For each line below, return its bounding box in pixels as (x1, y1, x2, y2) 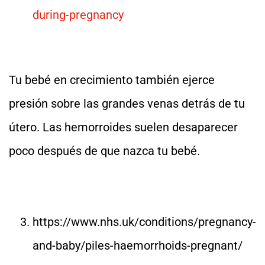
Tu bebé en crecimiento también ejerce (9, 73, 215, 87)
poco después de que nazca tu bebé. (9, 144, 200, 158)
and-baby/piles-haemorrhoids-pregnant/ (33, 238, 243, 253)
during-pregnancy (33, 8, 124, 22)
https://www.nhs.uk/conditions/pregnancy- (33, 215, 256, 229)
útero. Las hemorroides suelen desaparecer (9, 120, 238, 134)
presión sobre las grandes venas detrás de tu (9, 96, 245, 111)
